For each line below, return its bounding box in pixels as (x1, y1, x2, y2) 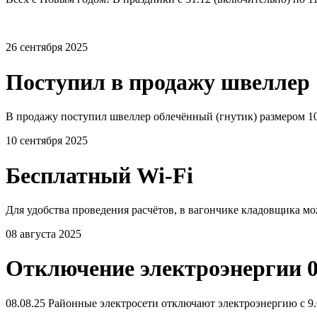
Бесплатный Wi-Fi (6, 162, 193, 188)
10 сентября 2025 (6, 134, 88, 147)
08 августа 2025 (6, 228, 81, 240)
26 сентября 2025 (6, 41, 88, 54)
